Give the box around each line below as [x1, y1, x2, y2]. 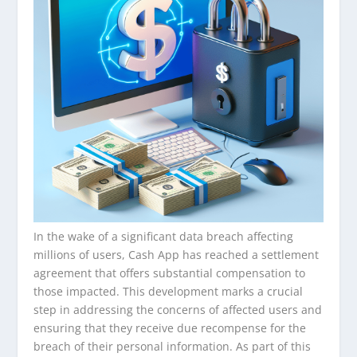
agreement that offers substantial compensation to [33, 265, 306, 280]
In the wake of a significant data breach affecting [33, 228, 294, 244]
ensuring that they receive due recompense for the [33, 320, 307, 335]
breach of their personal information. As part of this [33, 338, 312, 354]
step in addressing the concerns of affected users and [33, 301, 323, 317]
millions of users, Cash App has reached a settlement [33, 246, 320, 262]
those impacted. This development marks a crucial [33, 283, 304, 299]
